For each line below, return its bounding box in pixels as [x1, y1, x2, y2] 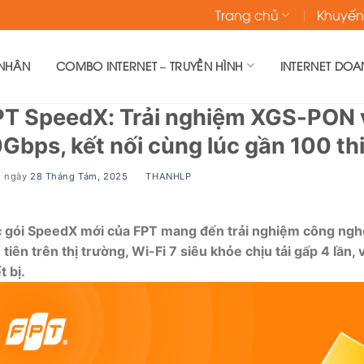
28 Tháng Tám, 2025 [30, 170, 128, 182]
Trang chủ [214, 6, 279, 24]
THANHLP [145, 170, 192, 182]
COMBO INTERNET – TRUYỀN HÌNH [55, 57, 244, 73]
